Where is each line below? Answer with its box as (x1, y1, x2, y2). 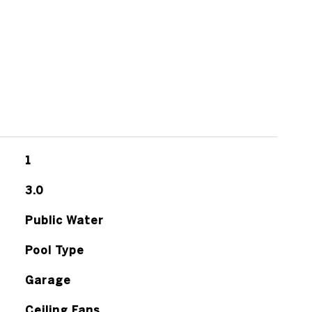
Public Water (24, 214, 104, 226)
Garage (24, 274, 71, 286)
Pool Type (24, 244, 84, 256)
